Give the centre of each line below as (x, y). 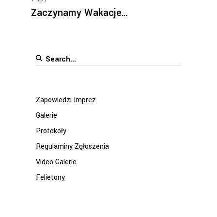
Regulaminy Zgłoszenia (72, 147)
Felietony (50, 178)
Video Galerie (56, 162)
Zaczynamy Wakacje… (80, 13)
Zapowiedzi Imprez (66, 100)
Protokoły (51, 131)
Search (46, 58)
